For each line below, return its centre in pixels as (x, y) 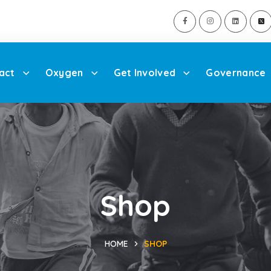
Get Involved (145, 72)
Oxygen (64, 72)
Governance (236, 72)
